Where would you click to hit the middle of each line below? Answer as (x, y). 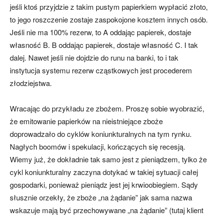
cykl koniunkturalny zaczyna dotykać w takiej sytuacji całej (104, 172)
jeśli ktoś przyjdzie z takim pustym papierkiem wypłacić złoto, (109, 7)
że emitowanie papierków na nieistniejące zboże (86, 121)
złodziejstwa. (31, 83)
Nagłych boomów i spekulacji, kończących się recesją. (98, 147)
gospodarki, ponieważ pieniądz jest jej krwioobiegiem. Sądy (104, 185)
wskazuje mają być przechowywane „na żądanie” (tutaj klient (107, 210)
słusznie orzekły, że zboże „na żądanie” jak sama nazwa (101, 197)
